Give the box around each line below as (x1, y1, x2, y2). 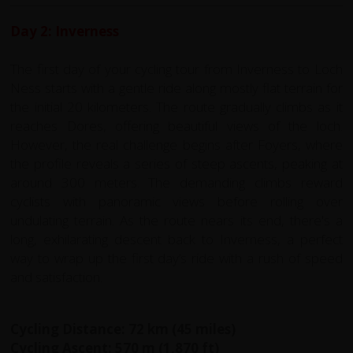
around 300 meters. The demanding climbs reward (10, 173, 343, 191)
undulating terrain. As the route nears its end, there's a (10, 210, 343, 229)
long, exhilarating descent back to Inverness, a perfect (10, 229, 343, 248)
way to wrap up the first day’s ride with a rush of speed (10, 248, 343, 267)
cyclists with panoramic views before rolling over (10, 191, 343, 210)
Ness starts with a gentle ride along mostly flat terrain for (10, 78, 343, 97)
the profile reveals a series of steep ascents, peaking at (10, 154, 343, 173)
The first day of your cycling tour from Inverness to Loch (10, 59, 343, 78)
